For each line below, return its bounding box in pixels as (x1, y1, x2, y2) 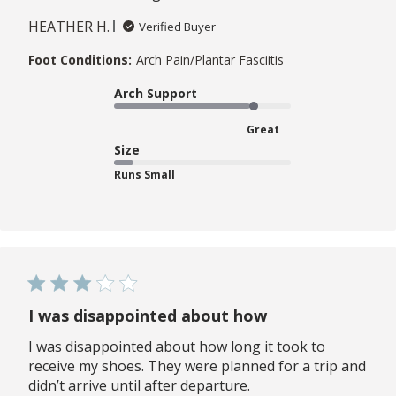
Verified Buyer (139, 18, 216, 34)
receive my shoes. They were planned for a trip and (28, 355, 366, 376)
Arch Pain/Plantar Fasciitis (136, 50, 284, 68)
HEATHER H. (28, 16, 110, 36)
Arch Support (114, 84, 197, 102)
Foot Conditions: (28, 50, 132, 68)
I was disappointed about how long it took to (28, 336, 325, 356)
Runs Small (114, 166, 175, 182)
